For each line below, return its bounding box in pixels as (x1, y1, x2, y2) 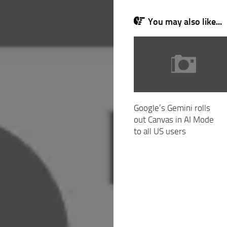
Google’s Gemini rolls (133, 103, 210, 113)
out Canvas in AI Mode (133, 115, 214, 125)
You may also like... (147, 16, 222, 27)
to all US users (133, 126, 186, 137)
